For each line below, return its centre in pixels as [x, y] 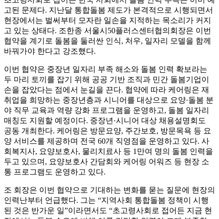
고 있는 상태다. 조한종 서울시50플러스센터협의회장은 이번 [108, 31]
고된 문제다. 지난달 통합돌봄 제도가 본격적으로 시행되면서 [109, 10]
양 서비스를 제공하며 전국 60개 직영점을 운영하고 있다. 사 [107, 141]
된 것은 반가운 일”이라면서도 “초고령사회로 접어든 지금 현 [108, 211]
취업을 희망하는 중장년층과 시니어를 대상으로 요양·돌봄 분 [109, 100]
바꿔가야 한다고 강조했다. [50, 51]
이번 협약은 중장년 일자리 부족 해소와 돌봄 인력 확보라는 [106, 69]
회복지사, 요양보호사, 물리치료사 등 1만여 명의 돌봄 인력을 [109, 152]
